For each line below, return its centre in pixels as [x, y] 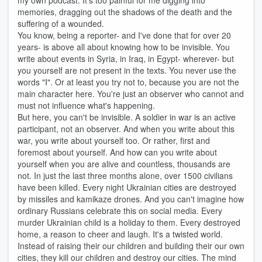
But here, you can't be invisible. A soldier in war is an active [127, 117]
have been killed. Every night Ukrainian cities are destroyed [127, 187]
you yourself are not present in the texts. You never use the [127, 70]
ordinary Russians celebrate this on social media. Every [120, 211]
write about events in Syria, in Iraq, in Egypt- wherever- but [126, 58]
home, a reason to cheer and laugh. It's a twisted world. [120, 234]
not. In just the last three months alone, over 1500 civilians [125, 175]
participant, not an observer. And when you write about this [126, 129]
